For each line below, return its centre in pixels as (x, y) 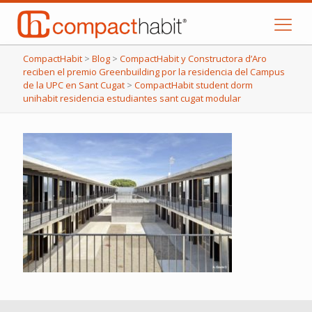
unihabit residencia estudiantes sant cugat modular (132, 98)
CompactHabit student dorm (194, 85)
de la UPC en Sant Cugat (74, 85)
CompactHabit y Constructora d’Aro (193, 58)
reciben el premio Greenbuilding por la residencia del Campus (154, 72)
